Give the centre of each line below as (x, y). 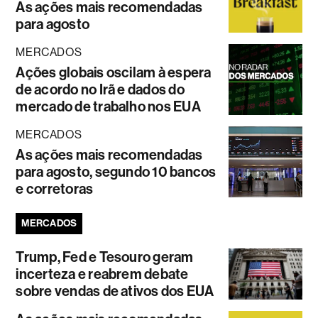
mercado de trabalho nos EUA (108, 106)
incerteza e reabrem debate (102, 274)
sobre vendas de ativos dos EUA (115, 291)
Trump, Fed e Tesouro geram (105, 257)
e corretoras (55, 188)
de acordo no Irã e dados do (100, 89)
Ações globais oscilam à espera (114, 72)
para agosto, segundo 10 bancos (116, 171)
